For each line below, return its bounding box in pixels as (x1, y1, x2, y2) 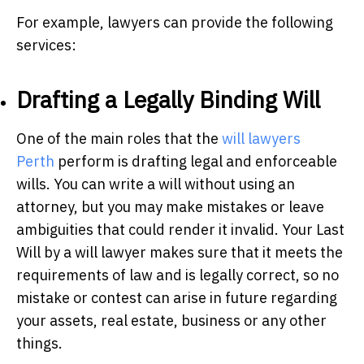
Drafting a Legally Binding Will (16, 84, 320, 115)
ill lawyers (233, 128, 301, 148)
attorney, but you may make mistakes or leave (16, 197, 324, 216)
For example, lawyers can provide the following (16, 12, 333, 32)
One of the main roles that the (16, 128, 222, 148)
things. (16, 333, 63, 353)
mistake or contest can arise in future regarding (16, 288, 337, 307)
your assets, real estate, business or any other (16, 310, 327, 330)
